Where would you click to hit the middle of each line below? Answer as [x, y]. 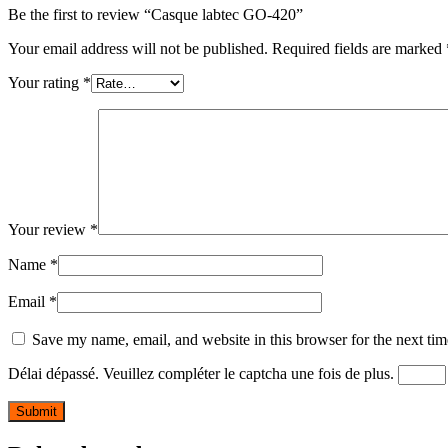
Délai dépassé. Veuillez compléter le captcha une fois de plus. [201, 374]
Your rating [45, 83]
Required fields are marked [359, 49]
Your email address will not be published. [138, 49]
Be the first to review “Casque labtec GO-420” [155, 15]
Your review [49, 230]
